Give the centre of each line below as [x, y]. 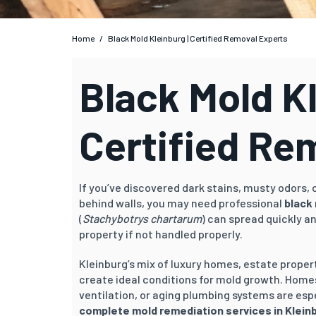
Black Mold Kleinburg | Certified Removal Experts [198, 38]
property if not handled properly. [161, 233]
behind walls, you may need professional [182, 202]
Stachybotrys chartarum [142, 218]
